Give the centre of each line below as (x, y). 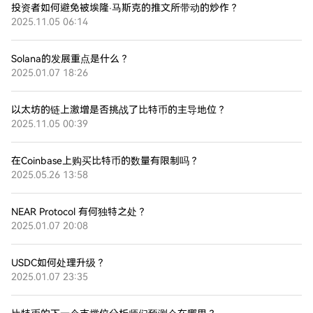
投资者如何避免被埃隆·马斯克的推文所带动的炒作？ (125, 8)
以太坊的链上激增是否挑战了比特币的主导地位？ (119, 110)
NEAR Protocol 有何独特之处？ (79, 212)
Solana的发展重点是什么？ (70, 59)
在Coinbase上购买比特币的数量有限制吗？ (105, 161)
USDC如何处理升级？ (58, 263)
